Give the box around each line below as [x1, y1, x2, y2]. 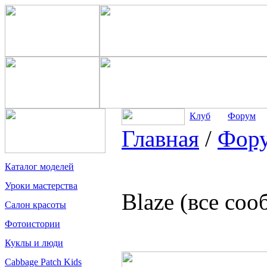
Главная [122, 126, 199, 151]
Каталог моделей [5, 162, 74, 172]
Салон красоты [5, 200, 66, 210]
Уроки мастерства [5, 181, 77, 191]
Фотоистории [5, 219, 60, 229]
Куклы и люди [5, 238, 63, 248]
